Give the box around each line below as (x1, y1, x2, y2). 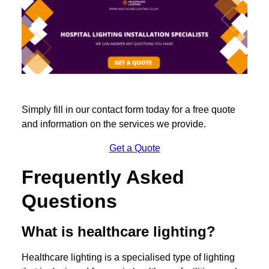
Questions (22, 190, 117, 213)
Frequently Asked (22, 166, 184, 189)
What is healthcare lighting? (22, 223, 216, 240)
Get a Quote (109, 143, 160, 154)
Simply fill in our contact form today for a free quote (22, 104, 235, 115)
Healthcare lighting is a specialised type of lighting (22, 252, 235, 263)
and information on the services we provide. (22, 119, 206, 130)
